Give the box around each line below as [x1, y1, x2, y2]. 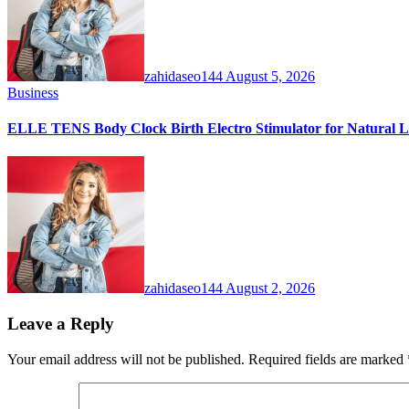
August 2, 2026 [225, 280, 315, 297]
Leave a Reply [7, 313, 114, 333]
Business [7, 84, 58, 100]
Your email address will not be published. [7, 351, 245, 367]
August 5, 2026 [225, 68, 315, 84]
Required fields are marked [248, 351, 407, 367]
